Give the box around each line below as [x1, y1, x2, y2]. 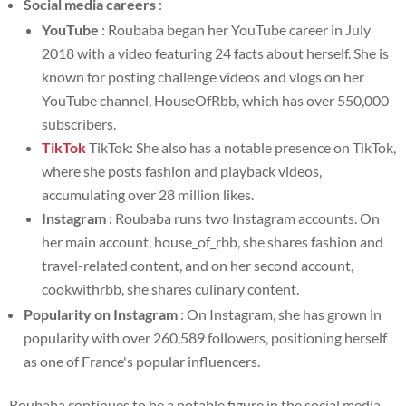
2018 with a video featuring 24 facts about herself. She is [42, 44, 389, 63]
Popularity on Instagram [24, 305, 178, 324]
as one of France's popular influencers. [24, 353, 260, 371]
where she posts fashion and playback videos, [42, 162, 322, 180]
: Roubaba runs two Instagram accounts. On [106, 209, 380, 227]
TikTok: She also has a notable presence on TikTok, [86, 139, 396, 157]
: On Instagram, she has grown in [178, 305, 382, 324]
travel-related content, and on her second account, [42, 256, 353, 275]
